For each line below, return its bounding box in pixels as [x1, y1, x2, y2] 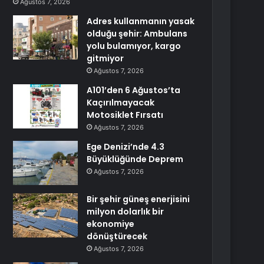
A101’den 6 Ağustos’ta [87, 84, 181, 96]
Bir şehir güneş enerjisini [87, 193, 190, 205]
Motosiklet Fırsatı [87, 109, 164, 121]
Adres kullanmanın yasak [87, 15, 195, 27]
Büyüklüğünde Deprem [87, 153, 184, 165]
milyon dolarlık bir [87, 206, 164, 217]
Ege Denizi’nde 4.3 [87, 141, 165, 153]
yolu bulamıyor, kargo [87, 40, 181, 52]
